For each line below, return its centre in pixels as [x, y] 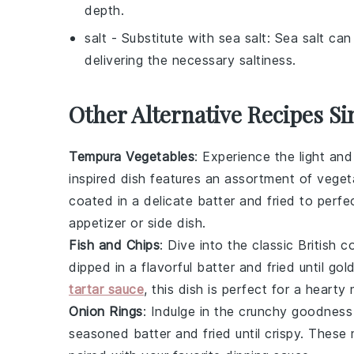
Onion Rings [106, 311]
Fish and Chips [114, 245]
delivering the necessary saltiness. [190, 60]
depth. [104, 10]
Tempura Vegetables [132, 156]
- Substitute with [163, 38]
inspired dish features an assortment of [193, 179]
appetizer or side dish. [137, 223]
